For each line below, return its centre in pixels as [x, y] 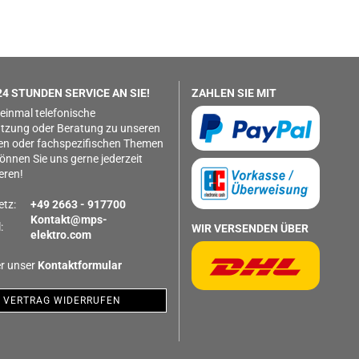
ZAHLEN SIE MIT [234, 93]
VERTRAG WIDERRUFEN [62, 301]
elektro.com [61, 235]
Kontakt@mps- [69, 220]
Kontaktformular [79, 265]
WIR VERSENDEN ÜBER [250, 228]
